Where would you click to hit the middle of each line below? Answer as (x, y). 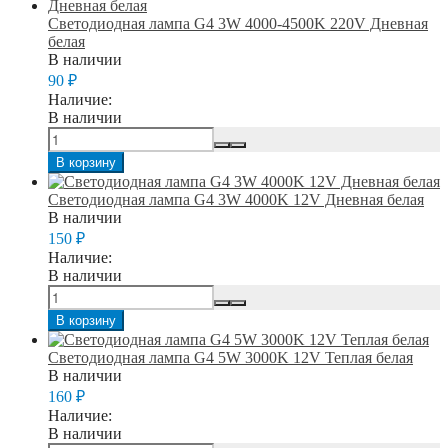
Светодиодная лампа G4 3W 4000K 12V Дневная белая (236, 199)
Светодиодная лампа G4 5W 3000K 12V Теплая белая (230, 357)
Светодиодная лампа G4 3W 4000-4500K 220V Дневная (238, 23)
